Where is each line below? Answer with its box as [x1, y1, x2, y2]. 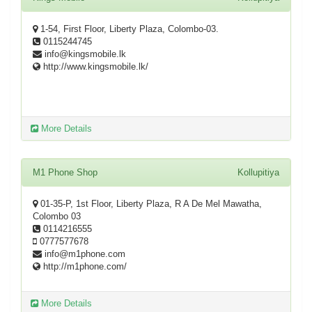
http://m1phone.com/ [40, 261, 127, 272]
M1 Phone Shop [33, 167, 97, 178]
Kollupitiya [237, 167, 279, 178]
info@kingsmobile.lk [42, 49, 126, 59]
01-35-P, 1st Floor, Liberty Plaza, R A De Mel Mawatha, [38, 198, 262, 209]
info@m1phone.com [42, 249, 125, 259]
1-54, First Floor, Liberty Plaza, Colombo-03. [38, 24, 219, 34]
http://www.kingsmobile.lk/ [40, 61, 148, 72]
